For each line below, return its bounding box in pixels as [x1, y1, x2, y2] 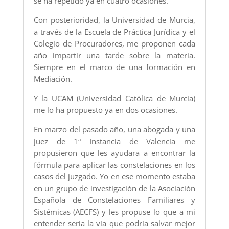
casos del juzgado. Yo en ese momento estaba [33, 171, 196, 182]
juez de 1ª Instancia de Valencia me [33, 136, 196, 147]
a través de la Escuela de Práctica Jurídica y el [33, 27, 196, 37]
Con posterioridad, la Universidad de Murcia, [33, 15, 196, 26]
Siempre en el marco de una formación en [33, 62, 196, 73]
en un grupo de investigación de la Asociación [33, 183, 196, 194]
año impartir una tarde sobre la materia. [33, 50, 196, 61]
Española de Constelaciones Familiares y [33, 195, 196, 205]
